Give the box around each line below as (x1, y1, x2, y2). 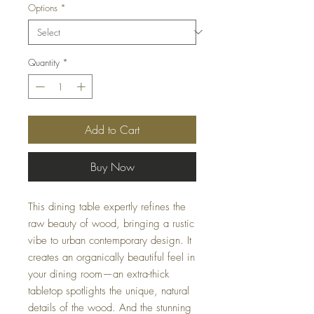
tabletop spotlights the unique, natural (28, 284, 189, 299)
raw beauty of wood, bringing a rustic (28, 217, 194, 231)
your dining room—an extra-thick (28, 267, 169, 282)
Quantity (28, 55, 60, 69)
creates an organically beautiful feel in (28, 250, 195, 265)
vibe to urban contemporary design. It (28, 233, 191, 248)
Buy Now (90, 159, 135, 175)
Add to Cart (85, 122, 139, 138)
